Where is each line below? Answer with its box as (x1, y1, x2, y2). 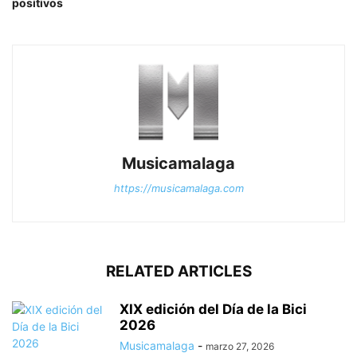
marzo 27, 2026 (206, 340, 274, 353)
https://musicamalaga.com (113, 182, 244, 195)
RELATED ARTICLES (105, 262, 252, 281)
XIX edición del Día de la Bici (120, 301, 307, 318)
